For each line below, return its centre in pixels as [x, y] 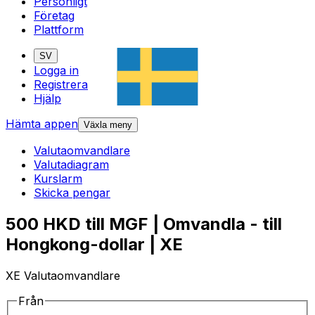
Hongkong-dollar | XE [94, 245]
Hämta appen [42, 124]
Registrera [61, 85]
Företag [54, 16]
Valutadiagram [71, 165]
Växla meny [108, 125]
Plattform [59, 30]
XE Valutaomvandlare [63, 276]
